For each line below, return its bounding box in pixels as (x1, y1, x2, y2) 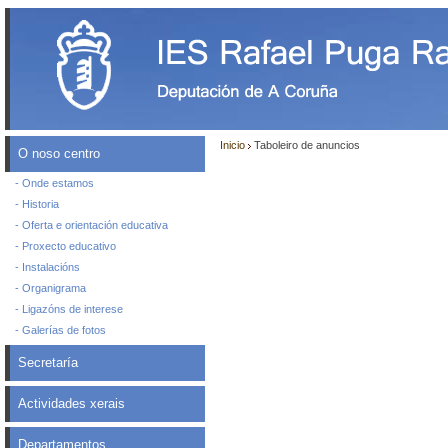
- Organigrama (15, 282, 86, 294)
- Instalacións (15, 261, 80, 273)
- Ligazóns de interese (15, 303, 123, 315)
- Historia (15, 198, 59, 210)
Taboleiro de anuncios (251, 139, 360, 151)
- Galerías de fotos (15, 324, 106, 336)
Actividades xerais (18, 396, 125, 411)
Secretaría (18, 355, 78, 370)
